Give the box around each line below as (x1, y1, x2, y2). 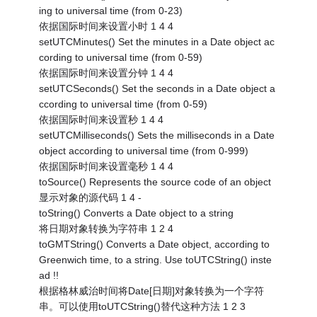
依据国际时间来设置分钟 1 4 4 (39, 67, 174, 79)
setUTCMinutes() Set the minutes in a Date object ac (39, 35, 275, 47)
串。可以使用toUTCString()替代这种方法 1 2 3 (39, 300, 246, 312)
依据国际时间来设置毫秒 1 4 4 (39, 160, 174, 172)
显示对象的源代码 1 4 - (39, 191, 142, 203)
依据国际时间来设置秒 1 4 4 (39, 113, 164, 125)
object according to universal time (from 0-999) (39, 144, 249, 156)
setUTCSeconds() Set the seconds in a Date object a (39, 82, 276, 94)
